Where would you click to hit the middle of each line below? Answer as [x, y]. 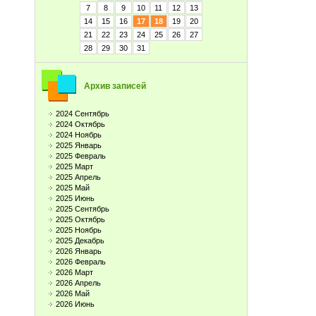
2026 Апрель [78, 283]
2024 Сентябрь [83, 114]
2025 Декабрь [80, 241]
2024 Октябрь [80, 124]
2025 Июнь [75, 198]
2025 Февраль [81, 156]
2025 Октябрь [80, 219]
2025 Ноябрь [79, 230]
